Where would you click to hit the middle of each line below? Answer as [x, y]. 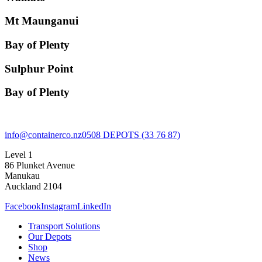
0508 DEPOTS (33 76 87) [131, 135]
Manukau [22, 176]
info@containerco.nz [43, 135]
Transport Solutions [64, 226]
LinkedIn [94, 206]
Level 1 [19, 155]
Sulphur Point [39, 68]
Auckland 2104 [33, 187]
